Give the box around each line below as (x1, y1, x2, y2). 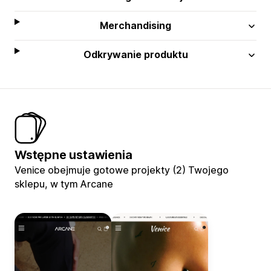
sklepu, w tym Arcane (15, 177, 113, 190)
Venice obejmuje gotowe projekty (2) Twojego (15, 163, 229, 176)
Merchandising (100, 19, 172, 31)
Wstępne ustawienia (15, 147, 132, 162)
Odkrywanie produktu (83, 48, 188, 60)
